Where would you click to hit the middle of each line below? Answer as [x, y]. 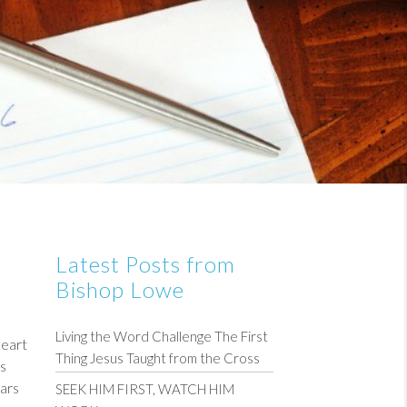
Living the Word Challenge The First [162, 336]
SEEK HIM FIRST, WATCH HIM [145, 389]
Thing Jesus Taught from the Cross [158, 358]
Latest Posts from [145, 264]
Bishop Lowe [120, 289]
